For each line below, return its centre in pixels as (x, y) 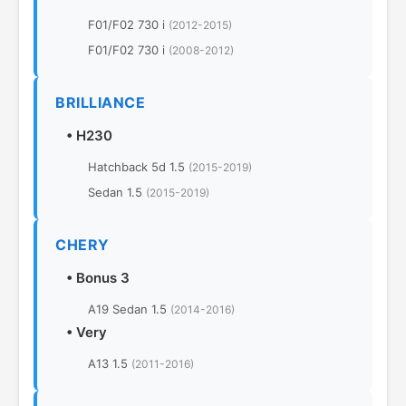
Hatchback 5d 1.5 (138, 167)
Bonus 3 (103, 278)
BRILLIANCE (100, 102)
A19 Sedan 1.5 (129, 309)
